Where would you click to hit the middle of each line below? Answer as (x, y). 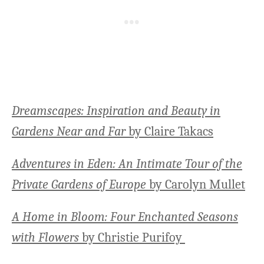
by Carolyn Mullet (196, 185)
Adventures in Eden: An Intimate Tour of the (127, 164)
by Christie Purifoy (132, 238)
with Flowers (45, 238)
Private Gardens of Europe (79, 185)
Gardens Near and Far (69, 132)
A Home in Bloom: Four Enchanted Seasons (125, 217)
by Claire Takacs (169, 132)
